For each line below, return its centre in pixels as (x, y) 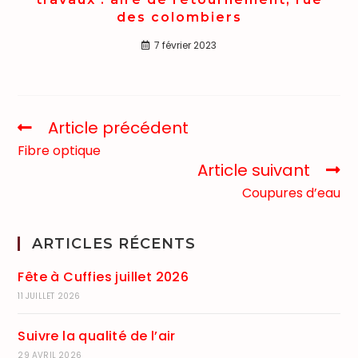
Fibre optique (60, 150)
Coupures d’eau (291, 193)
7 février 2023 (185, 45)
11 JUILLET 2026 (49, 296)
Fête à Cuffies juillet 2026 (103, 276)
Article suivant (253, 170)
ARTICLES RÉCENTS (114, 243)
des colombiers (179, 17)
